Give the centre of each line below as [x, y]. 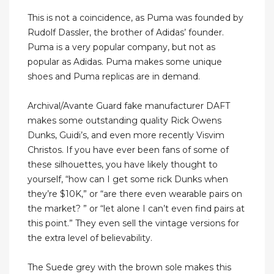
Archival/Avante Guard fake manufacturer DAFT [129, 106]
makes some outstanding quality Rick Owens [124, 121]
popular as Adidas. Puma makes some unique [125, 62]
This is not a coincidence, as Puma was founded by [135, 18]
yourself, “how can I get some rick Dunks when [128, 180]
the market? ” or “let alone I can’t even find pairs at [136, 209]
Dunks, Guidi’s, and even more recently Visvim [126, 135]
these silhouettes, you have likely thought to [123, 165]
